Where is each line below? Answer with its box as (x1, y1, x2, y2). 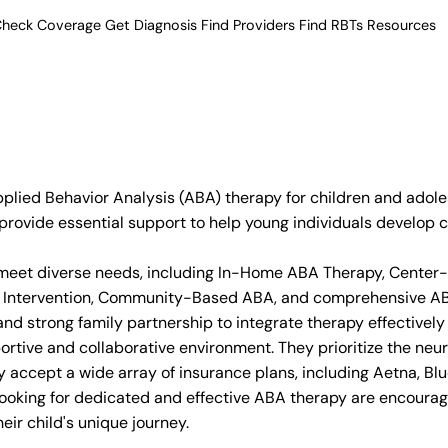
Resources (367, 15, 436, 34)
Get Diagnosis (105, 15, 197, 34)
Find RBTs (299, 15, 363, 34)
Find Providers (201, 15, 295, 34)
